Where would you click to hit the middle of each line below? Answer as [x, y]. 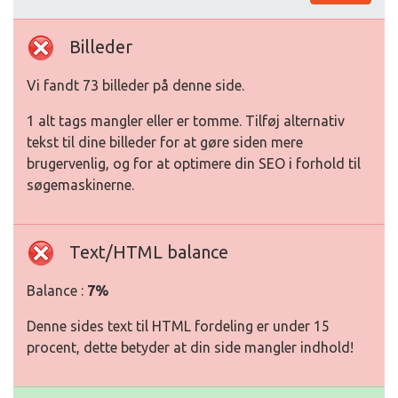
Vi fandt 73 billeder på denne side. [135, 86]
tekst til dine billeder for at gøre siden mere [165, 143]
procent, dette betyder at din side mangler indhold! [190, 348]
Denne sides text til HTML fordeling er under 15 [178, 326]
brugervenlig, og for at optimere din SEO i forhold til [194, 164]
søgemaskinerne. [80, 185]
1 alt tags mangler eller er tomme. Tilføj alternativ [186, 121]
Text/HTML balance [149, 252]
